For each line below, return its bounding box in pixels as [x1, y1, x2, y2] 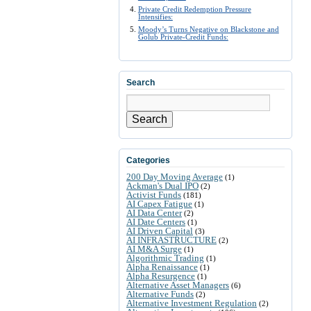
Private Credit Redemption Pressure [137, 5, 251, 14]
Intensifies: [137, 12, 173, 22]
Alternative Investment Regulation [126, 297, 257, 308]
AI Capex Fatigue [126, 198, 192, 209]
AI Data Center [126, 207, 182, 218]
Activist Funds [126, 189, 181, 200]
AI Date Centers [126, 216, 185, 227]
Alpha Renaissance [126, 261, 198, 272]
